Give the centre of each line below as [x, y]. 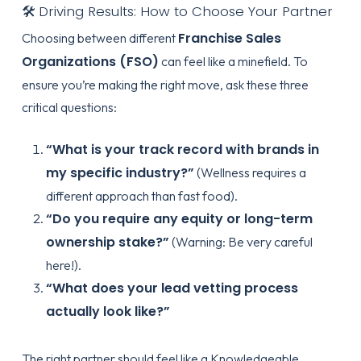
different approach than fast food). [141, 196]
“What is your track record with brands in [182, 149]
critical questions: [69, 107]
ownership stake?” [107, 242]
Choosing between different [100, 38]
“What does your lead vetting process [172, 288]
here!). [63, 265]
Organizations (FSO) [90, 62]
